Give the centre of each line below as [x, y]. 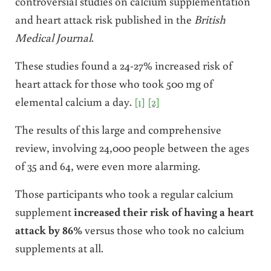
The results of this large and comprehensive [118, 129]
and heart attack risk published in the [104, 19]
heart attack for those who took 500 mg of [114, 83]
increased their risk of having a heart [164, 211]
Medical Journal [53, 37]
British [210, 19]
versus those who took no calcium [164, 229]
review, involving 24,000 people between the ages [132, 147]
